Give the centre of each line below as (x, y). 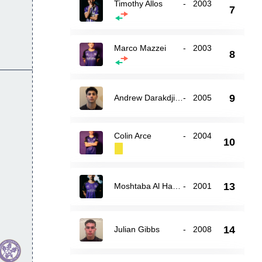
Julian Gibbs (137, 229)
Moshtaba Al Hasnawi (176, 186)
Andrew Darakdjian (179, 98)
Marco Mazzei (140, 48)
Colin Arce (132, 136)
